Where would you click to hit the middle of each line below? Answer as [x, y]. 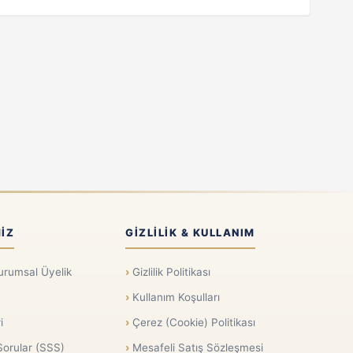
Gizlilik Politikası [172, 272]
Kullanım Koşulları [176, 297]
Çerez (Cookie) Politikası [194, 323]
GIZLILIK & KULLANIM [190, 233]
